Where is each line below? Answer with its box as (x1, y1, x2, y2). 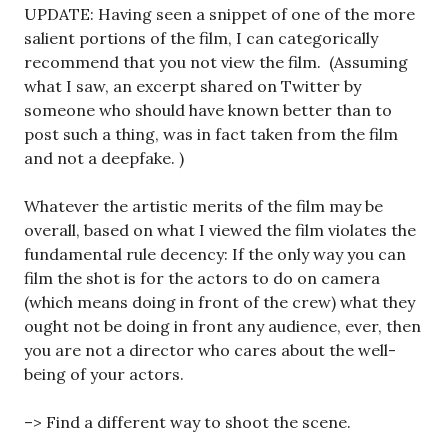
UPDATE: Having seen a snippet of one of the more (24, 4, 415, 25)
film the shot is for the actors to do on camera (24, 268, 380, 289)
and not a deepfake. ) (24, 148, 184, 169)
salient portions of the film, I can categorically (24, 28, 378, 49)
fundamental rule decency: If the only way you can (24, 244, 406, 265)
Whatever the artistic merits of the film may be (24, 196, 383, 217)
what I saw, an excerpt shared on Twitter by (24, 76, 361, 97)
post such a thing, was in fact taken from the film (24, 124, 398, 145)
